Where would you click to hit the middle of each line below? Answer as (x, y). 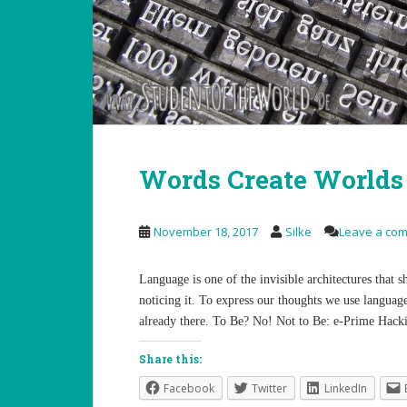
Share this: (170, 359)
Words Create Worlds (271, 179)
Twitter (269, 388)
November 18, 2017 (206, 232)
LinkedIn (346, 388)
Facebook (189, 388)
